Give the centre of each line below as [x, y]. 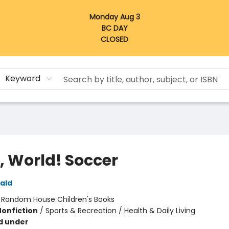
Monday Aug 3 [114, 17]
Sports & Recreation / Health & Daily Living [120, 211]
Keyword [23, 78]
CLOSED [114, 39]
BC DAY [114, 28]
